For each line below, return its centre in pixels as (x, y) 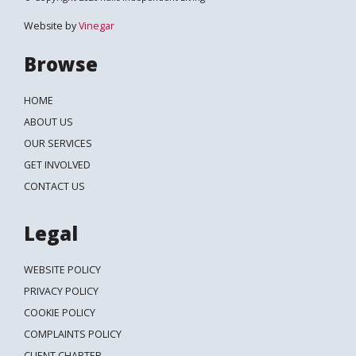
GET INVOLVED (57, 164)
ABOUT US (48, 122)
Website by (51, 25)
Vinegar (97, 25)
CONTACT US (54, 186)
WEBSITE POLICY (62, 269)
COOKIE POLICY (60, 312)
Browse (61, 64)
